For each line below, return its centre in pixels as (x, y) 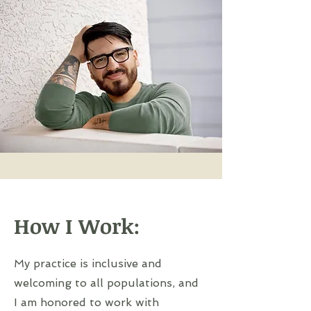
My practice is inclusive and (88, 263)
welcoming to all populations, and (106, 283)
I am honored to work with (86, 302)
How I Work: (77, 226)
